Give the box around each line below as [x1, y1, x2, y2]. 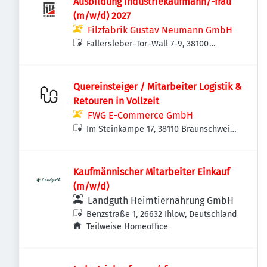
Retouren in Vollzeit [73, 95, 159, 107]
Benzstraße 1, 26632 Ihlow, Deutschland [86, 209, 238, 219]
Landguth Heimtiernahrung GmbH [88, 195, 234, 206]
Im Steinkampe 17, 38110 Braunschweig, [86, 124, 237, 134]
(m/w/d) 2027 [73, 10, 131, 21]
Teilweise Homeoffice [86, 222, 169, 232]
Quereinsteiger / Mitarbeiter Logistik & [73, 81, 242, 92]
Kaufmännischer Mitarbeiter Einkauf [73, 166, 229, 178]
